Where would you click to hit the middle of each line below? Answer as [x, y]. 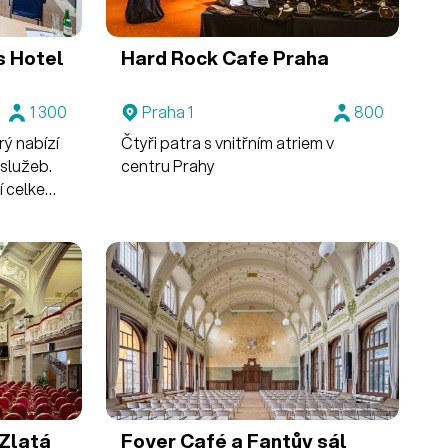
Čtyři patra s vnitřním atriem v [227, 142]
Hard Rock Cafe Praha [224, 57]
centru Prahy [167, 165]
